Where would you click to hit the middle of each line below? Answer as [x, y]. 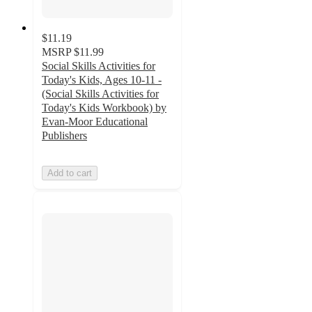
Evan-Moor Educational [95, 121]
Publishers [64, 135]
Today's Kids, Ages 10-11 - [102, 79]
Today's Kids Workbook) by [104, 107]
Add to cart [70, 173]
